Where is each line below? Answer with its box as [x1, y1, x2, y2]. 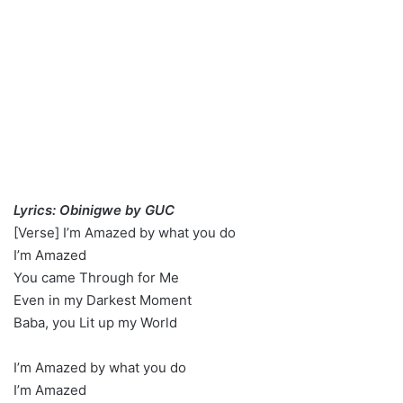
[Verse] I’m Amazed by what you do [13, 224, 236, 242]
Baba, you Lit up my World [13, 314, 177, 332]
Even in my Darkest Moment [13, 291, 192, 309]
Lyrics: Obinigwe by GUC [13, 201, 175, 219]
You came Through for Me [13, 269, 179, 287]
